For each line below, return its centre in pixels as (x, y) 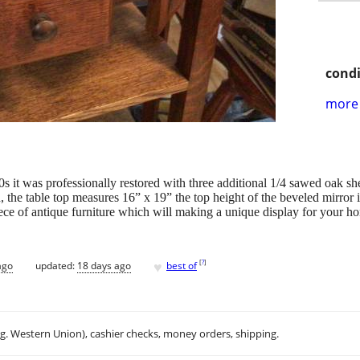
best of (182, 265)
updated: (56, 265)
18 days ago (104, 265)
